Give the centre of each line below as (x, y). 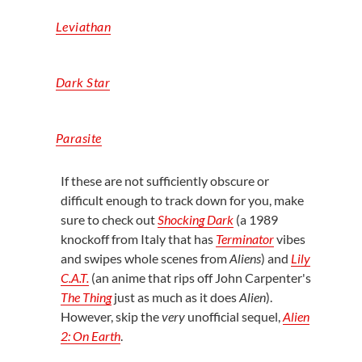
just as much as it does (175, 297)
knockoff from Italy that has (138, 238)
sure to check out (109, 219)
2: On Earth (90, 335)
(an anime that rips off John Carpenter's (201, 277)
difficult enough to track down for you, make (182, 200)
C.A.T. (74, 277)
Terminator (244, 238)
